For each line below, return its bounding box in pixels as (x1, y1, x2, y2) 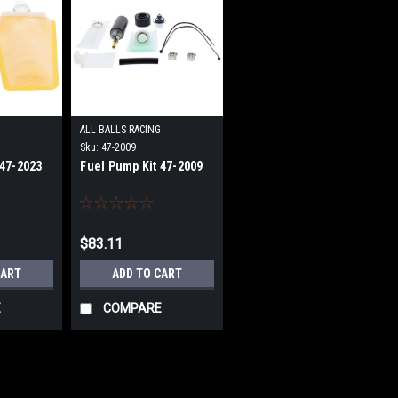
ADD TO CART (112, 266, 183, 281)
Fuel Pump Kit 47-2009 (80, 158, 203, 173)
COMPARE (103, 300, 163, 315)
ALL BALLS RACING (80, 123, 162, 136)
